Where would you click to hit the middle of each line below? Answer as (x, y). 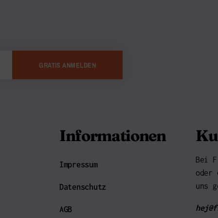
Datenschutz (83, 187)
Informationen (113, 136)
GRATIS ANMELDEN (68, 65)
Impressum (79, 165)
